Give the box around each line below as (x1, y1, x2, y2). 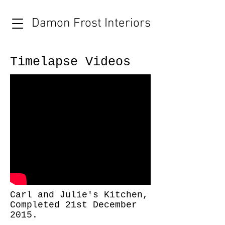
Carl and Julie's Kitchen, (10, 190, 148, 200)
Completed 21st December (10, 200, 137, 210)
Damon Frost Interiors (32, 16, 151, 31)
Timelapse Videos (10, 55, 131, 69)
